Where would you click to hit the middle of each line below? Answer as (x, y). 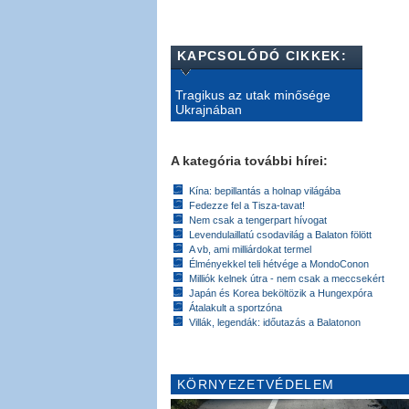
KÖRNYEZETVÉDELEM (256, 384)
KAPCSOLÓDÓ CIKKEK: (262, 55)
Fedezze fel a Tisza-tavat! (247, 205)
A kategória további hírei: (249, 160)
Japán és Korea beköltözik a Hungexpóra (281, 293)
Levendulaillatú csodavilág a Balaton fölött (280, 234)
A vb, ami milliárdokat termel (250, 249)
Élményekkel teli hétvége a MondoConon (279, 263)
